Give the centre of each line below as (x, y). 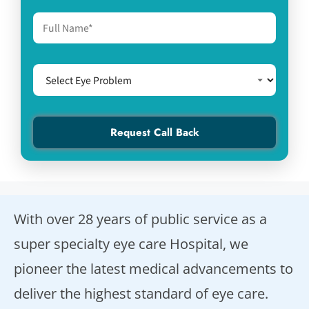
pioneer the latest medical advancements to (153, 269)
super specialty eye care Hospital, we (131, 244)
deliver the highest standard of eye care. (141, 294)
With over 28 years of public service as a (140, 219)
